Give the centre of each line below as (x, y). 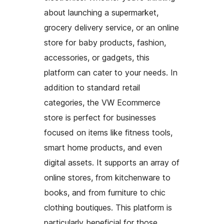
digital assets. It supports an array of (112, 163)
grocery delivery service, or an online (111, 28)
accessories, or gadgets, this (97, 58)
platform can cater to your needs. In (111, 73)
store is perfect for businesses (100, 118)
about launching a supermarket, (101, 13)
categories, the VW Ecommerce (102, 103)
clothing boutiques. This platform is (108, 208)
